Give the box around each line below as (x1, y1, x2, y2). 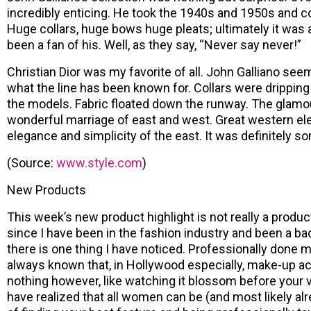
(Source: (7, 155, 56, 170)
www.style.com (56, 155, 142, 170)
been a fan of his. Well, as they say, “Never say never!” (7, 37, 301, 52)
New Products (7, 182, 86, 197)
